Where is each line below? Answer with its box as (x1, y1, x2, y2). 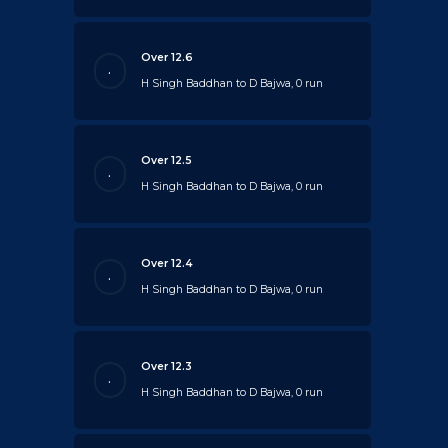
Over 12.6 (141, 50, 194, 64)
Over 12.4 (141, 256, 193, 270)
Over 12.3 (141, 359, 193, 373)
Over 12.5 (141, 153, 193, 167)
